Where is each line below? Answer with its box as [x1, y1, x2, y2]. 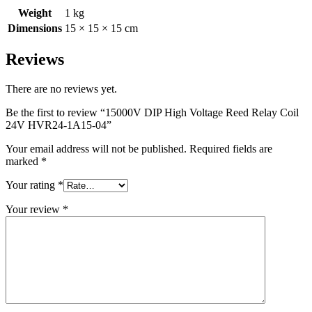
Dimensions [8, 22, 62, 34]
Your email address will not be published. [6, 143, 187, 155]
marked [6, 155, 41, 168]
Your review [6, 203, 63, 216]
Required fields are [189, 143, 272, 155]
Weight [18, 6, 52, 19]
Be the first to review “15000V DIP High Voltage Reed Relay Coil [6, 107, 299, 119]
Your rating [6, 179, 58, 192]
